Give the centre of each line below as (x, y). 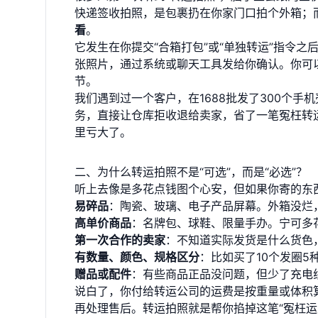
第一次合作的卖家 (120, 240)
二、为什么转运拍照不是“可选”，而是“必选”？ (191, 172)
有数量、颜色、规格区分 (137, 257)
